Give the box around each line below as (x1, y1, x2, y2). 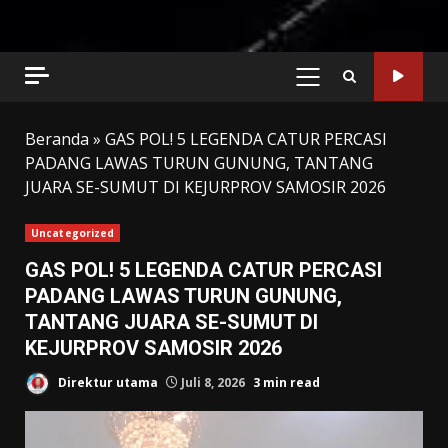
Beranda (25, 127, 89, 150)
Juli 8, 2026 (178, 373, 248, 391)
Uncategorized (31, 225, 115, 240)
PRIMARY (306, 76, 373, 97)
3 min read (253, 373, 320, 391)
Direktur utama (55, 373, 158, 391)
